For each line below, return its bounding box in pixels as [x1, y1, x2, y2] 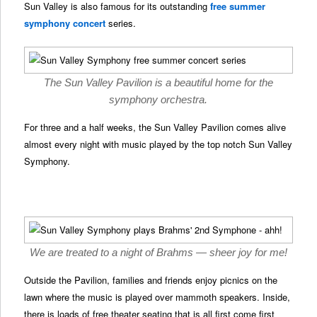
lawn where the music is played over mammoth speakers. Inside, [24, 290, 291, 304]
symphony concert [24, 16, 106, 30]
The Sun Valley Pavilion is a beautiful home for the [44, 76, 273, 88]
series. [105, 16, 137, 30]
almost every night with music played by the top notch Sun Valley [24, 137, 293, 151]
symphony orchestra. [109, 93, 208, 105]
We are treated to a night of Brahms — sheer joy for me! [30, 246, 287, 259]
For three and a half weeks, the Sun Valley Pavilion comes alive [24, 120, 287, 134]
